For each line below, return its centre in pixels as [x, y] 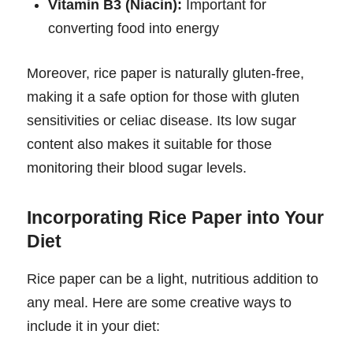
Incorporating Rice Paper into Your [175, 217]
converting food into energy [134, 29]
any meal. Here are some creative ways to [159, 302]
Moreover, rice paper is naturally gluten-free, [165, 74]
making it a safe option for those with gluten [163, 97]
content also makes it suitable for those [149, 145]
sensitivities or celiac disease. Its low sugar [162, 121]
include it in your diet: [93, 326]
